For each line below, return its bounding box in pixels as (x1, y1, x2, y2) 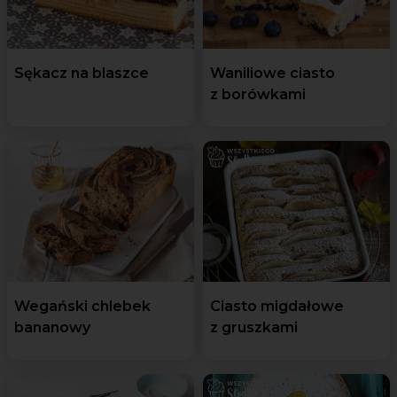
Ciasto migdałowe (210, 297, 344, 315)
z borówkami (210, 86, 306, 104)
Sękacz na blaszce (14, 65, 149, 82)
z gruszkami (210, 318, 298, 336)
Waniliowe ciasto (210, 65, 335, 82)
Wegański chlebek (14, 297, 151, 315)
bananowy (14, 318, 90, 336)
